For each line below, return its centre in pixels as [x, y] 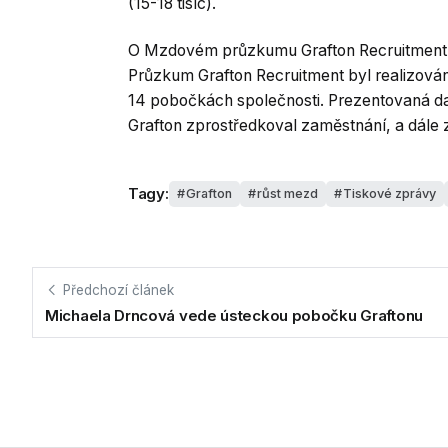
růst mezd [287, 193]
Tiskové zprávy [389, 193]
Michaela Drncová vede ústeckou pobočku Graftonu [234, 316]
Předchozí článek [118, 289]
